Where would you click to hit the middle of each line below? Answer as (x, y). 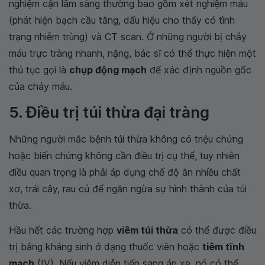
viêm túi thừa (147, 230)
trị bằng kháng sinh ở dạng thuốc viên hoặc (106, 246)
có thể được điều (217, 230)
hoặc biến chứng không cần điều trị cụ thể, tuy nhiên (124, 155)
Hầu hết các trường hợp (63, 230)
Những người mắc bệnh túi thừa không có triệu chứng (126, 139)
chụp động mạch (108, 70)
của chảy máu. (41, 86)
